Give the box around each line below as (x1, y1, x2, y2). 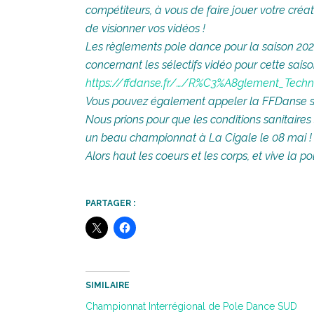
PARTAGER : (86, 198, 135, 209)
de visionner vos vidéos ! (86, 22, 205, 36)
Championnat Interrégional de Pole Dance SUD (86, 301, 297, 313)
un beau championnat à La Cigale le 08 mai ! (86, 131, 312, 145)
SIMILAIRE (86, 280, 130, 291)
